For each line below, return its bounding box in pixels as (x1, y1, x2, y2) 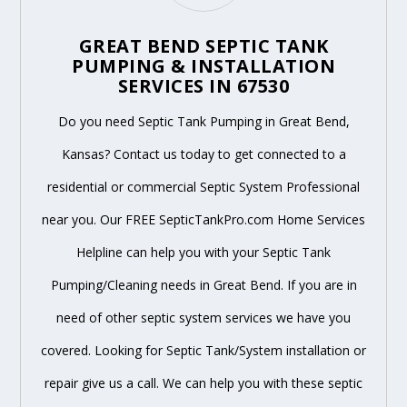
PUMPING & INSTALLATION (72, 53, 335, 78)
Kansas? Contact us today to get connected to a (61, 144, 346, 163)
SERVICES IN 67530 (117, 73, 290, 98)
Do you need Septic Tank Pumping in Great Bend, (57, 112, 350, 130)
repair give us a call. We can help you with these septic (45, 373, 362, 392)
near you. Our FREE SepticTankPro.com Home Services (42, 210, 365, 228)
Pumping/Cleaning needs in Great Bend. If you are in (50, 275, 357, 293)
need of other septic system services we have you (56, 308, 351, 326)
